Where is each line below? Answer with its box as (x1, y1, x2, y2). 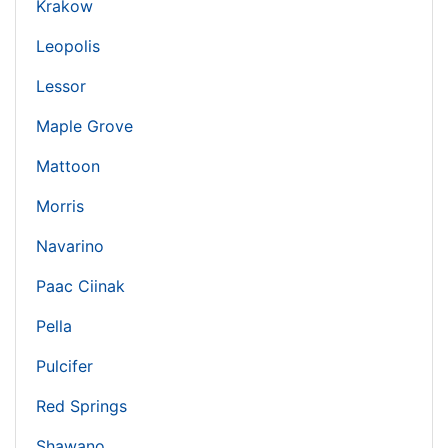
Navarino (36, 236, 104, 257)
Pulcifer (36, 356, 93, 377)
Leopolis (36, 36, 100, 57)
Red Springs (36, 396, 127, 417)
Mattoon (36, 156, 100, 177)
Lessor (36, 76, 86, 97)
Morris (36, 196, 84, 217)
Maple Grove (36, 116, 133, 137)
